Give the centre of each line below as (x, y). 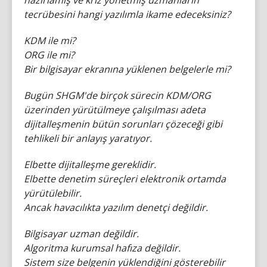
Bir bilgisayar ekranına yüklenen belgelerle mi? (127, 69)
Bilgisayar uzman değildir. (81, 233)
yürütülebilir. (53, 193)
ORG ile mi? (49, 55)
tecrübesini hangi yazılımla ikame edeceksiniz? (127, 14)
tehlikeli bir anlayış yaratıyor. (88, 138)
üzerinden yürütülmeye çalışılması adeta (115, 109)
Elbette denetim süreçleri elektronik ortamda (125, 178)
